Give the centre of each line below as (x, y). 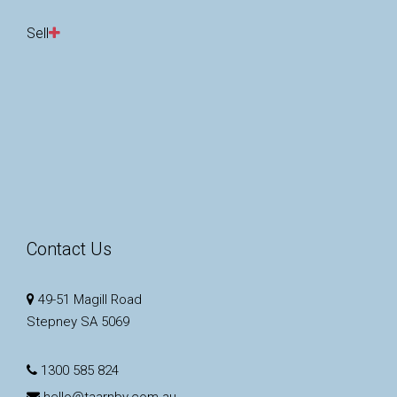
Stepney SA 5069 (78, 321)
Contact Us (69, 249)
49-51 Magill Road (88, 299)
